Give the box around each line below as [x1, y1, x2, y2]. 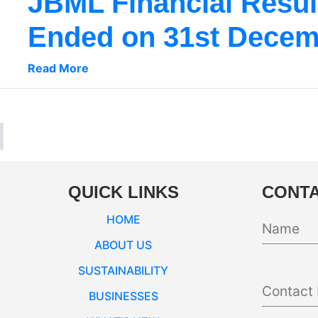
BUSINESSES [88, 289, 158, 304]
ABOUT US [94, 238, 153, 253]
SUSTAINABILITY [78, 263, 169, 278]
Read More [27, 61, 89, 76]
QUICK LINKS [67, 182, 179, 202]
